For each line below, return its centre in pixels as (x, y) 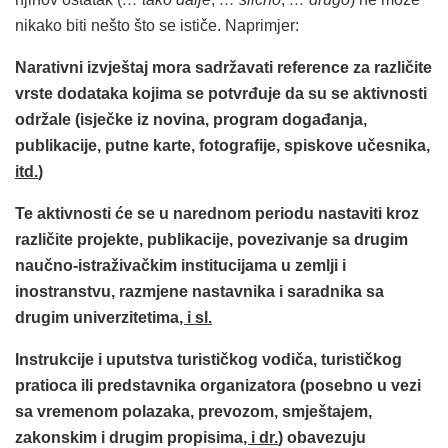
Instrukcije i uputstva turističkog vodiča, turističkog (208, 360)
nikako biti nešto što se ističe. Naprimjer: (157, 26)
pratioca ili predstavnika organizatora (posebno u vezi (218, 386)
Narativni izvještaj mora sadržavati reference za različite (223, 68)
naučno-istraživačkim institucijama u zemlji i (180, 266)
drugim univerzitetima (97, 318)
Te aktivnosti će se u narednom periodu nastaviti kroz (217, 214)
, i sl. (195, 318)
